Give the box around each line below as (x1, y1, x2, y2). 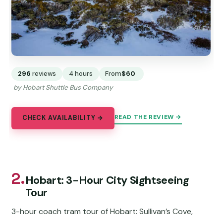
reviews (32, 69, 56, 78)
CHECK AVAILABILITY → (22, 114, 104, 122)
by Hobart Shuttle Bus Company (13, 83, 113, 92)
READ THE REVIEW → (114, 112, 182, 121)
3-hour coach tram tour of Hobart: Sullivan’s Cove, (11, 206, 193, 217)
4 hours (68, 69, 93, 78)
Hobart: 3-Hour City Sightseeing (25, 173, 189, 188)
